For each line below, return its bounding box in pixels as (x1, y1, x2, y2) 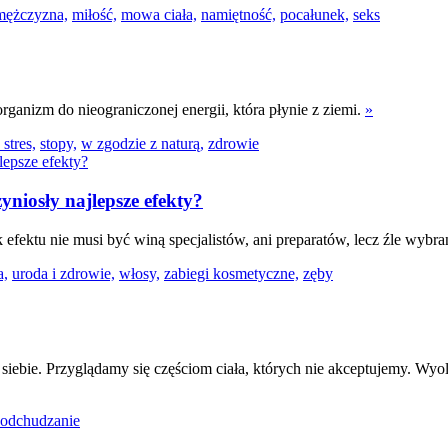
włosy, (119, 264, 160, 282)
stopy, (40, 135, 77, 153)
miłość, (72, 5, 117, 23)
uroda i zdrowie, (12, 264, 115, 282)
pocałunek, (280, 5, 349, 23)
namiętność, (201, 5, 276, 23)
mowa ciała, (121, 5, 197, 23)
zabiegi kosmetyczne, (164, 264, 299, 282)
